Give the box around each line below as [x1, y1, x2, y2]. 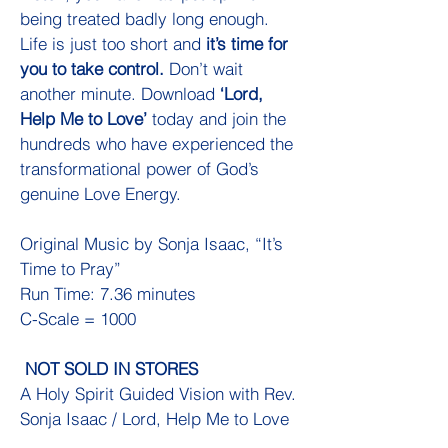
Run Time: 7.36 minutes [20, 283, 196, 305]
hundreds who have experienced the [20, 133, 293, 155]
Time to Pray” [20, 258, 121, 280]
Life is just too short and [20, 33, 206, 55]
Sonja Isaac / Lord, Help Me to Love [20, 408, 289, 430]
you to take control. [20, 58, 169, 80]
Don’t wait [169, 58, 243, 80]
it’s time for [206, 33, 288, 55]
